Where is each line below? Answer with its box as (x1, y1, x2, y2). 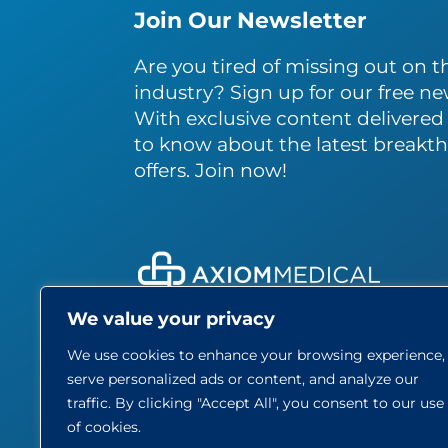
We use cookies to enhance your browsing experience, (67, 346, 445, 364)
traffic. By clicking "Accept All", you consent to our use (67, 394, 444, 412)
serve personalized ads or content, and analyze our (67, 370, 419, 388)
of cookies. (67, 418, 141, 436)
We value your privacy (67, 308, 275, 330)
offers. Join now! (134, 157, 288, 182)
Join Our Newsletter (134, 6, 367, 34)
